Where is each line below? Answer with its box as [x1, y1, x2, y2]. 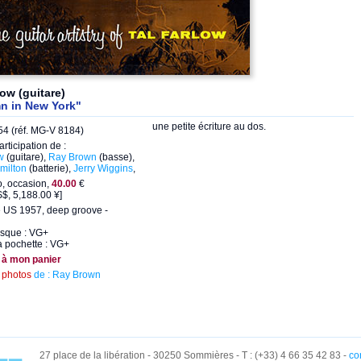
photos [2, 269, 31, 280]
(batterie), [27, 163, 73, 174]
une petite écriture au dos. [152, 121, 266, 132]
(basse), [97, 151, 135, 163]
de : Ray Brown [31, 269, 101, 280]
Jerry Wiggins [73, 163, 133, 174]
